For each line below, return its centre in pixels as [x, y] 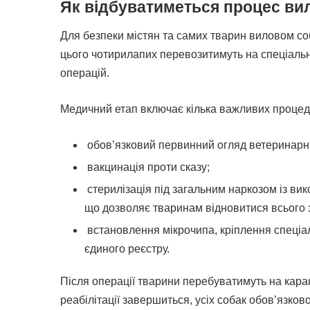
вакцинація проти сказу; [148, 167]
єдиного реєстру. [127, 248]
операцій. [85, 73]
